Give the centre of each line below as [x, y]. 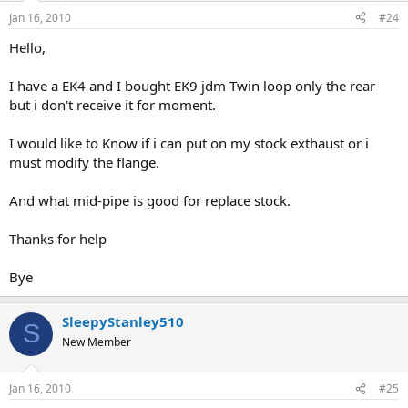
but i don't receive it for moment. [112, 104]
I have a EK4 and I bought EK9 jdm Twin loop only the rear [192, 85]
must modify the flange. [84, 162]
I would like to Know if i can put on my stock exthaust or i [189, 143]
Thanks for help [58, 238]
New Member [97, 342]
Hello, [27, 47]
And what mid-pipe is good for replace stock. [150, 200]
